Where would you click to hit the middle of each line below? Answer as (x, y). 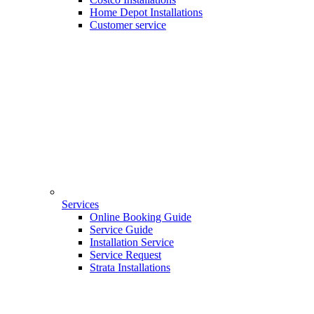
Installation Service (132, 243)
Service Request (125, 255)
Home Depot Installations (146, 12)
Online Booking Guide (141, 217)
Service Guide (121, 230)
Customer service (128, 25)
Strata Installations (130, 268)
